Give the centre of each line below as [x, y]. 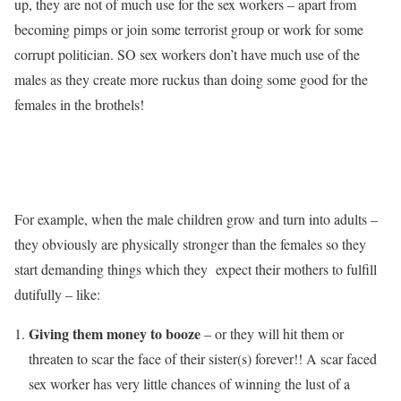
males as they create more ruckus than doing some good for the [191, 79]
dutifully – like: [57, 294]
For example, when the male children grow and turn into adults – [196, 219]
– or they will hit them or [272, 333]
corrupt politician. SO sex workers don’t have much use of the [187, 54]
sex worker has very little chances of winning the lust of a [189, 384]
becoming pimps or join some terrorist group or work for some [189, 29]
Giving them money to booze [115, 333]
